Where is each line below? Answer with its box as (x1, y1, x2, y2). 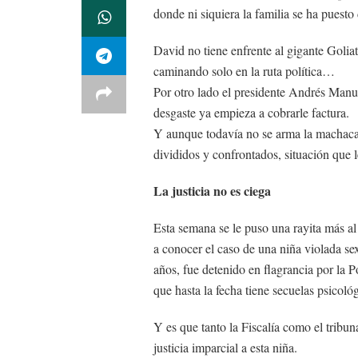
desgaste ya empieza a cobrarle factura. (153, 104, 349, 121)
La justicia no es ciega (153, 181, 271, 200)
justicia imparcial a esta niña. (153, 339, 297, 356)
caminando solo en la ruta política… (153, 62, 335, 79)
